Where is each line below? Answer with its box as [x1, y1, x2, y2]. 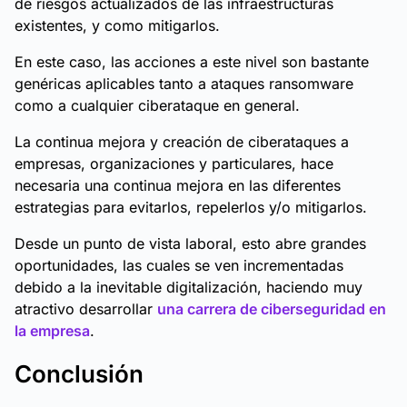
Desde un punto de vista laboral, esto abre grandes [15, 234, 366, 253]
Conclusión [15, 360, 144, 388]
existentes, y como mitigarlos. [15, 16, 220, 35]
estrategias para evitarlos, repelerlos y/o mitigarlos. [15, 198, 367, 216]
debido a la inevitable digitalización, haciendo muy [15, 278, 362, 296]
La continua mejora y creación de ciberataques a [15, 133, 349, 151]
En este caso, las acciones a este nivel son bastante [15, 53, 369, 71]
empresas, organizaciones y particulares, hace [15, 154, 333, 173]
